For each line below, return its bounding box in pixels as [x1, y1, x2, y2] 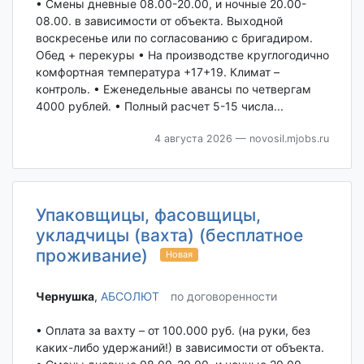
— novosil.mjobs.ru [232, 132, 329, 145]
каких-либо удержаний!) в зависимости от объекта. [35, 340, 324, 355]
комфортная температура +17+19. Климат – [35, 64, 279, 79]
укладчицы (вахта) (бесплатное [35, 224, 303, 245]
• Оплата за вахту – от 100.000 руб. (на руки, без [35, 323, 310, 338]
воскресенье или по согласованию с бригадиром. [35, 30, 313, 45]
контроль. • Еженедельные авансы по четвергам [35, 81, 311, 96]
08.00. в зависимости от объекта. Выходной [35, 13, 283, 28]
